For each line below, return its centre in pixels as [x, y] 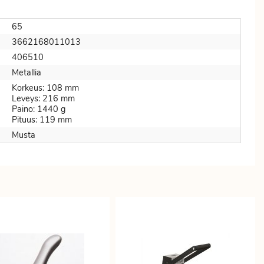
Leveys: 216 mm [43, 98]
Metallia [27, 72]
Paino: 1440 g [39, 109]
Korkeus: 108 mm [45, 88]
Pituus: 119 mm [42, 120]
